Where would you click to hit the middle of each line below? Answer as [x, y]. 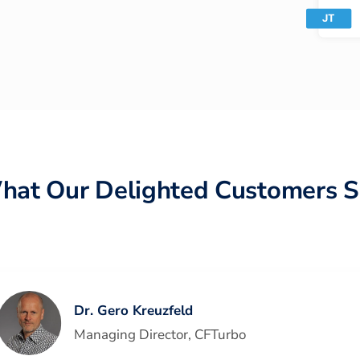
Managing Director [131, 334]
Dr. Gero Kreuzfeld [134, 310]
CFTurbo [221, 334]
